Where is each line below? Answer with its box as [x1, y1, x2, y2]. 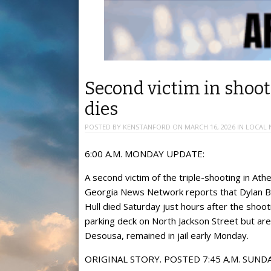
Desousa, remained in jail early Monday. [85, 229, 249, 241]
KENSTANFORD [123, 122, 171, 132]
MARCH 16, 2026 [184, 122, 235, 132]
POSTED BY [85, 122, 123, 132]
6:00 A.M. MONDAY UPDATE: [85, 147, 204, 160]
